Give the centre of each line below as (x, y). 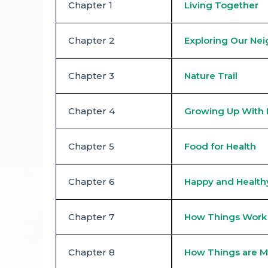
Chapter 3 (91, 76)
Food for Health (220, 147)
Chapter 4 (92, 111)
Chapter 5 (91, 147)
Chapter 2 (92, 41)
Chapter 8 (92, 252)
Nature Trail (211, 76)
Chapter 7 (91, 217)
